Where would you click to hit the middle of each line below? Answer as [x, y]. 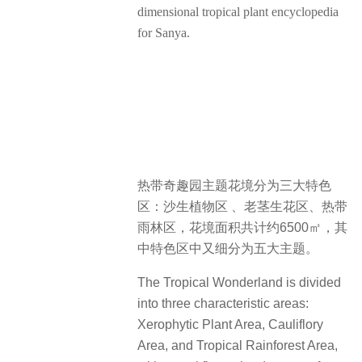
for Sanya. [164, 32]
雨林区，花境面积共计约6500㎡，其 [242, 227]
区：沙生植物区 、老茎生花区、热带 [242, 206]
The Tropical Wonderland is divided [239, 283]
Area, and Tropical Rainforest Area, [238, 346]
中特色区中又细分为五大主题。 [228, 248]
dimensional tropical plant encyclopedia [238, 11]
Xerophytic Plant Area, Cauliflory [230, 325]
